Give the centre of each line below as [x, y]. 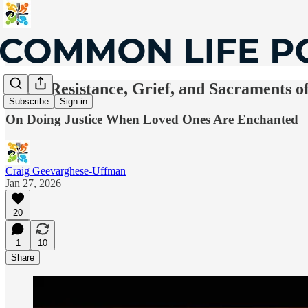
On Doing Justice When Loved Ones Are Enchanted [152, 119]
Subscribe [29, 102]
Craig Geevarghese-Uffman [66, 170]
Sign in [74, 102]
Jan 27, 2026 [33, 183]
